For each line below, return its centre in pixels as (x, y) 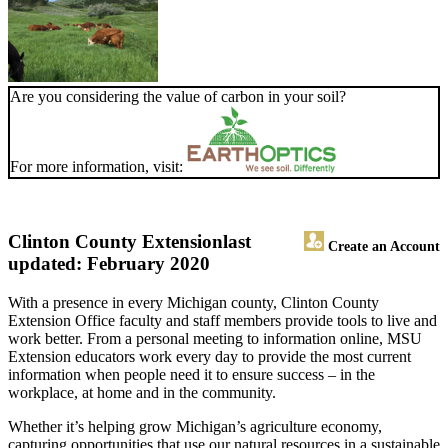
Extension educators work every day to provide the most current (209, 357)
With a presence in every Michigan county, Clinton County (193, 303)
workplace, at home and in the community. (142, 393)
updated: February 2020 (109, 264)
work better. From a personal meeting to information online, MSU (215, 339)
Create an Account (382, 246)
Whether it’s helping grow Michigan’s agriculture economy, (195, 427)
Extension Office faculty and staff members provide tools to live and (222, 321)
